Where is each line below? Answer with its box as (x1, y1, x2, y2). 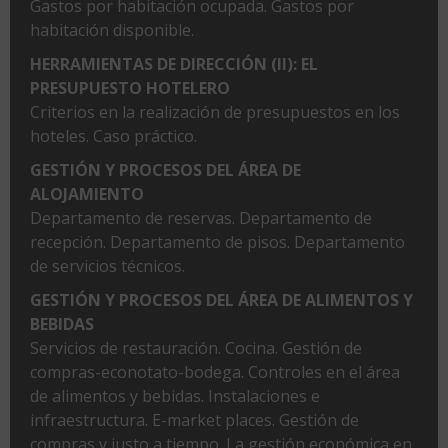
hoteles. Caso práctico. (30, 124, 197, 147)
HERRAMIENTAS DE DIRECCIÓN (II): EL (30, 52, 318, 75)
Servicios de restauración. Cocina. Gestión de (30, 336, 362, 359)
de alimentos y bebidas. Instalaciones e (30, 384, 320, 407)
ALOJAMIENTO (30, 182, 144, 205)
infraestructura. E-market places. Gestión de (30, 408, 359, 431)
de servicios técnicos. (30, 254, 185, 277)
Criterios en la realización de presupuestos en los (30, 100, 400, 123)
